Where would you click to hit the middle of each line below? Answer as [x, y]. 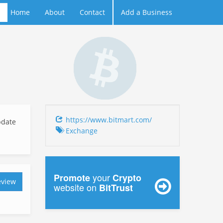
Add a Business [147, 12]
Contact [92, 12]
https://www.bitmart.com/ [109, 120]
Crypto [127, 178]
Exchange [82, 131]
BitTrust [116, 188]
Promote [72, 178]
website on [76, 187]
